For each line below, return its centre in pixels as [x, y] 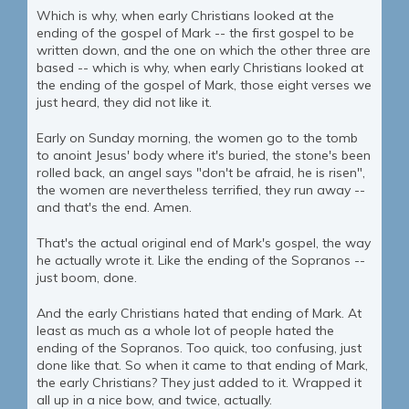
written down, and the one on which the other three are [204, 51]
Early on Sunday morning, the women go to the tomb [197, 138]
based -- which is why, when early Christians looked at [200, 68]
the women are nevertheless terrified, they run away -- [201, 190]
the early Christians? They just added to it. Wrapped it [199, 383]
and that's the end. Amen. [114, 208]
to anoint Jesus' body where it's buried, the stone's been [204, 156]
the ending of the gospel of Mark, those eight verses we [204, 85]
